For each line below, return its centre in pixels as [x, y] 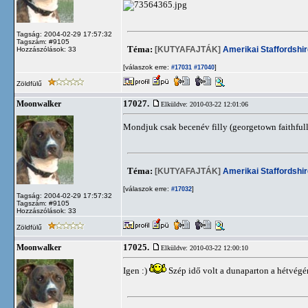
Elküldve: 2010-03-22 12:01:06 [205, 104]
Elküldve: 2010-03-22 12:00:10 [205, 248]
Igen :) [136, 271]
